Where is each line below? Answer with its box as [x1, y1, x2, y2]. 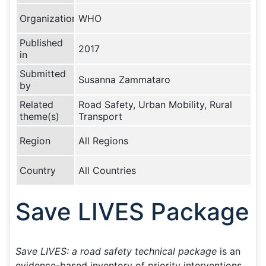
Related [20, 99, 53, 110]
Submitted [20, 68, 66, 80]
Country [20, 164, 56, 176]
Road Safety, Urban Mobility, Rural [78, 99, 232, 110]
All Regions [78, 135, 128, 147]
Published [20, 37, 63, 49]
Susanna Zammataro [78, 74, 170, 85]
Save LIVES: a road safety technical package [15, 245, 217, 257]
